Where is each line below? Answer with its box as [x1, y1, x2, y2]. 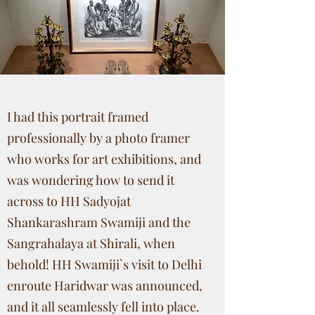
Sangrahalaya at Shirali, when [7, 235, 175, 252]
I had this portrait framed [7, 108, 148, 125]
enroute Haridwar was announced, [7, 277, 202, 294]
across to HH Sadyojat [7, 193, 131, 210]
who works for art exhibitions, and [7, 150, 201, 167]
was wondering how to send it [7, 172, 174, 188]
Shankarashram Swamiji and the [7, 214, 191, 231]
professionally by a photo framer [7, 129, 190, 146]
